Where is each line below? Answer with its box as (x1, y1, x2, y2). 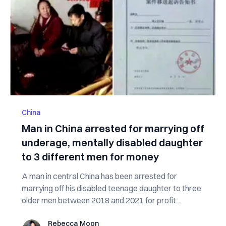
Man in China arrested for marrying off (21, 122, 204, 135)
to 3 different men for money (21, 150, 159, 163)
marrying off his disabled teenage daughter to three (21, 183, 201, 193)
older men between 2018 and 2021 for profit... (21, 195, 181, 205)
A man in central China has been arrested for (21, 171, 177, 181)
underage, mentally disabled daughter (21, 136, 203, 149)
